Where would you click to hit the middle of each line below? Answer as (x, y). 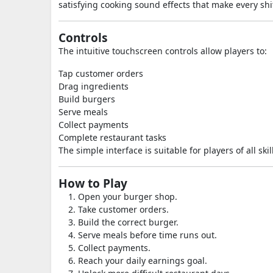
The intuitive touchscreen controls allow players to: (163, 51)
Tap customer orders (101, 73)
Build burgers (87, 99)
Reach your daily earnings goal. (143, 261)
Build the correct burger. (128, 222)
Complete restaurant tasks (112, 137)
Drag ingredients (94, 86)
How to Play (93, 183)
